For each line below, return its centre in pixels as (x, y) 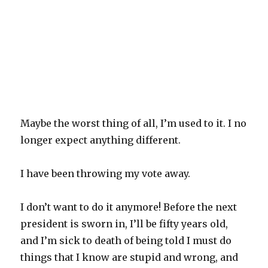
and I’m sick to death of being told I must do (126, 241)
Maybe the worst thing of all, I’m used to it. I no (134, 124)
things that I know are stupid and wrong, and (130, 258)
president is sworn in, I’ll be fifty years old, (124, 224)
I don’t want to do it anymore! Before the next (129, 207)
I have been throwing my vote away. (107, 174)
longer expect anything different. (101, 140)
